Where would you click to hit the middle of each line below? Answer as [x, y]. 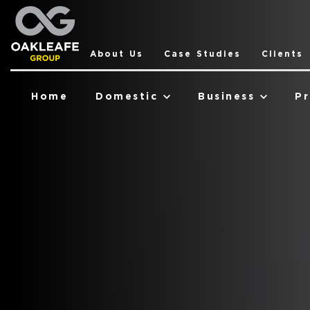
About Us [117, 54]
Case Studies [202, 54]
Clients [282, 54]
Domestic [127, 97]
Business [226, 97]
